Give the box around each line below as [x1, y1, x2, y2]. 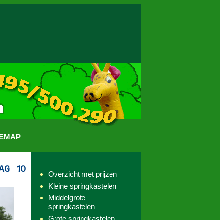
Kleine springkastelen [48, 182, 116, 190]
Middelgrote [48, 193, 85, 202]
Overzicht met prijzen [48, 170, 117, 178]
